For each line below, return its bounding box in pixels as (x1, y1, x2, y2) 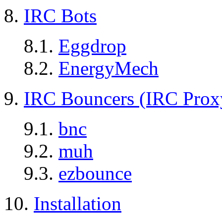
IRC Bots (24, 5, 97, 27)
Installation (34, 193, 121, 215)
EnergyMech (58, 57, 159, 79)
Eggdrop (58, 35, 126, 57)
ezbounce (58, 163, 132, 184)
